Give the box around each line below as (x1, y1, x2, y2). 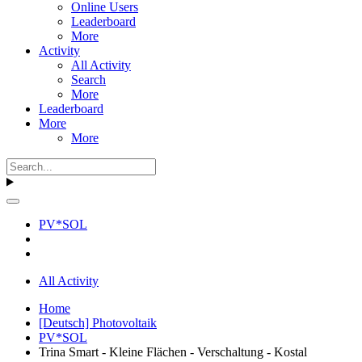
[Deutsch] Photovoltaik (39, 315, 157, 330)
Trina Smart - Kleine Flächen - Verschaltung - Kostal (39, 344, 307, 359)
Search (71, 72, 106, 86)
